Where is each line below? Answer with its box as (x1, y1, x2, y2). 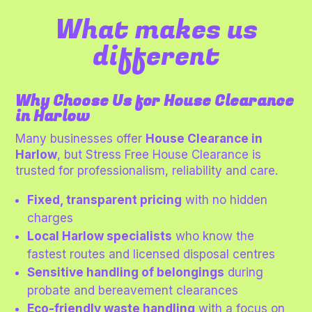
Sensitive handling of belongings (27, 265, 225, 280)
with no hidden (182, 193, 268, 208)
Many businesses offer (15, 132, 146, 146)
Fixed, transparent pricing (27, 193, 182, 208)
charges (27, 211, 74, 226)
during (224, 265, 264, 280)
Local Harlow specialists (27, 229, 173, 244)
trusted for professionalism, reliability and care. (15, 164, 279, 178)
